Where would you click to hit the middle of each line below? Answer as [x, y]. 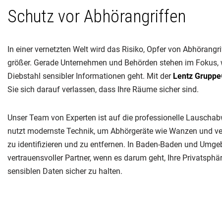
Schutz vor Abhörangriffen [97, 17]
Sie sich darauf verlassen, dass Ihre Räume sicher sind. [103, 90]
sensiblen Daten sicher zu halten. [65, 171]
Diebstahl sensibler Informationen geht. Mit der [90, 76]
